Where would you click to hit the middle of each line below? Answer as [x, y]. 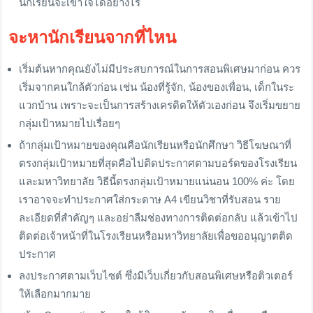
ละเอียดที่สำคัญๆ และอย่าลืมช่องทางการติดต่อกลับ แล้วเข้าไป [159, 218]
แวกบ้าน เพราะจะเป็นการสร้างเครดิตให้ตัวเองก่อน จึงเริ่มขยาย [160, 105]
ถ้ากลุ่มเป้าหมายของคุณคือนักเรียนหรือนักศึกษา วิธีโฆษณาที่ [155, 145]
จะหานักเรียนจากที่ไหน [93, 38]
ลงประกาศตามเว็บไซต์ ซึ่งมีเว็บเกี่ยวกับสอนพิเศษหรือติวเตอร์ [156, 276]
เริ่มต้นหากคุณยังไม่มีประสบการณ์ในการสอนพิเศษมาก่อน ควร [160, 69]
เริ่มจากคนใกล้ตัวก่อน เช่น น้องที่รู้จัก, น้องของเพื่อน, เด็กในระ [157, 87]
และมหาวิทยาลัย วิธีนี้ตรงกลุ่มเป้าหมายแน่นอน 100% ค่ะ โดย [157, 182]
